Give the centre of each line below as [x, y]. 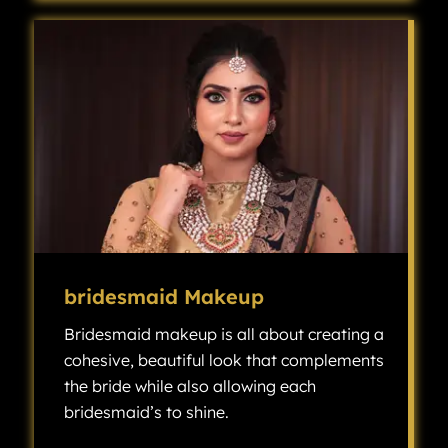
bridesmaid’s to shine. [146, 412]
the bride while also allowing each [189, 386]
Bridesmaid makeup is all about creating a [223, 334]
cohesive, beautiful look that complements [223, 360]
